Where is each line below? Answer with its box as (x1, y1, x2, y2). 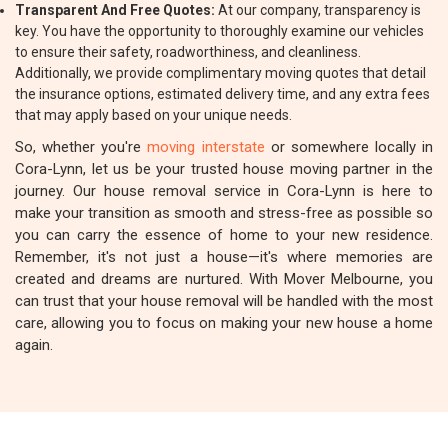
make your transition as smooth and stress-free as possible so (15, 204, 433, 222)
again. (15, 336, 53, 354)
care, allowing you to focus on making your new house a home (15, 314, 433, 332)
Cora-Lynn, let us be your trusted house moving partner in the (15, 160, 433, 178)
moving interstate (147, 138, 265, 156)
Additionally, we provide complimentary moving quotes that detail (15, 65, 426, 81)
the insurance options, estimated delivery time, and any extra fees (15, 86, 430, 102)
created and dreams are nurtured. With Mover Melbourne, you (15, 270, 433, 288)
